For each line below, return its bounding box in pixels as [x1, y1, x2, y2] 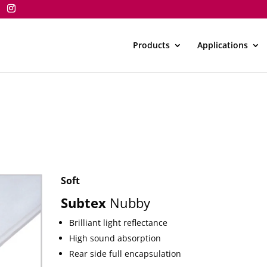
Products [133, 39, 170, 51]
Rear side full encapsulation [69, 248, 181, 259]
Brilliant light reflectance [69, 217, 167, 228]
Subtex [60, 194, 110, 212]
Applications [197, 39, 248, 51]
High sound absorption [69, 232, 161, 244]
